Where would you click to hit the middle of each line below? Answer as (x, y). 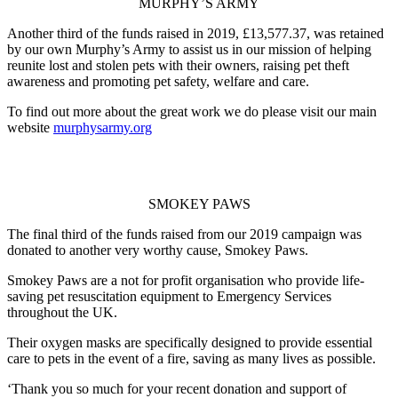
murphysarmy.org (103, 128)
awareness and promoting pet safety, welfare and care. (158, 82)
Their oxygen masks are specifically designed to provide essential (190, 343)
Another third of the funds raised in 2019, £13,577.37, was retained (195, 34)
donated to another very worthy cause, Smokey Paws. (158, 251)
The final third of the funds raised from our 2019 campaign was (184, 235)
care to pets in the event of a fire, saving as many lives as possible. (191, 359)
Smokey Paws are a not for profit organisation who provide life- (186, 281)
